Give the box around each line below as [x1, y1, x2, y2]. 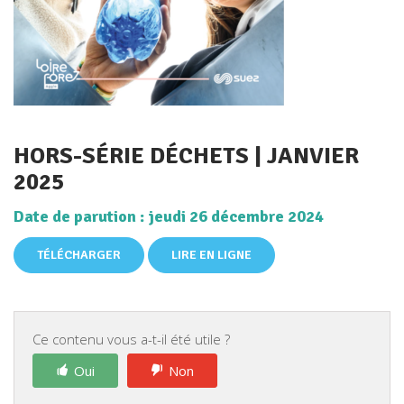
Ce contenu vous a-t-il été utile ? [32, 330, 230, 348]
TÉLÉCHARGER [37, 247, 121, 262]
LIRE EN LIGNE [171, 247, 252, 262]
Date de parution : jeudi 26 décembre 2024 [14, 206, 324, 226]
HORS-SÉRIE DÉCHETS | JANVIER [14, 142, 359, 170]
